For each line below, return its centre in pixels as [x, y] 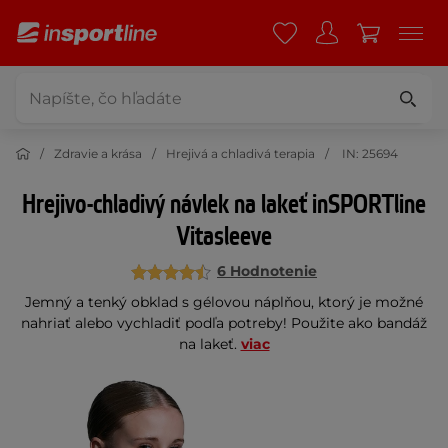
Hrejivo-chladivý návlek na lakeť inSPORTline [224, 205]
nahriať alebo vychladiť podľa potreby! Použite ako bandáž [224, 323]
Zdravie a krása [98, 153]
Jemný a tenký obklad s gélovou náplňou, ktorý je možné [224, 302]
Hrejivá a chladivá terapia [240, 153]
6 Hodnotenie [267, 271]
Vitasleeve [224, 237]
